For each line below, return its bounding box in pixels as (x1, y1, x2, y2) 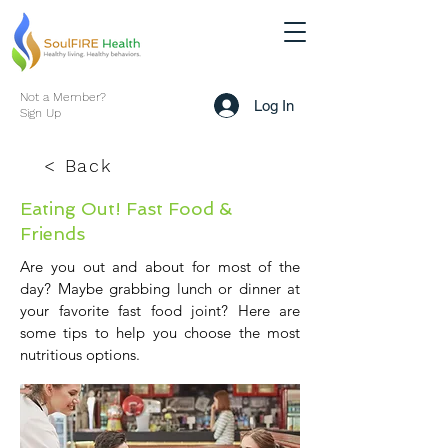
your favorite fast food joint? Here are (20, 301, 300, 320)
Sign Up (20, 106, 61, 120)
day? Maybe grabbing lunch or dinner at (20, 279, 300, 298)
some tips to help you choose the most (20, 323, 300, 342)
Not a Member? (20, 90, 106, 104)
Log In (254, 96, 295, 114)
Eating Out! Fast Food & (20, 198, 232, 219)
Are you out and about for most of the (20, 257, 300, 276)
